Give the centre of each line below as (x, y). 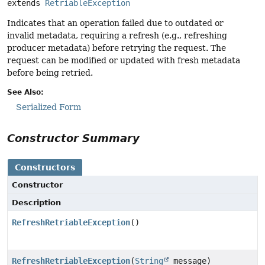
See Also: (25, 92)
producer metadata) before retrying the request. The (117, 48)
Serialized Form (49, 107)
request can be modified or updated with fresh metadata (124, 60)
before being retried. (50, 72)
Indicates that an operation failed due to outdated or (115, 23)
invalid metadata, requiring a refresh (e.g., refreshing (117, 35)
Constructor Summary (73, 138)
